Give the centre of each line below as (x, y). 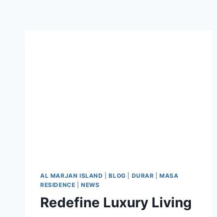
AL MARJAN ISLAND (72, 176)
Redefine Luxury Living (116, 203)
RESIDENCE (58, 185)
